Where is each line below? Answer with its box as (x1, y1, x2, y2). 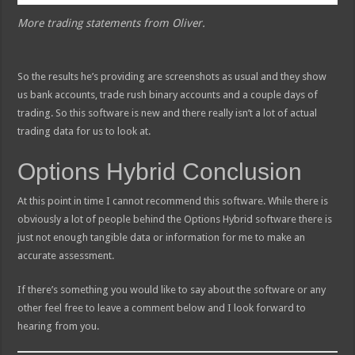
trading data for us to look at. (17, 124, 151, 137)
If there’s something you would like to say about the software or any (17, 283, 326, 296)
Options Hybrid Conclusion (17, 158, 303, 185)
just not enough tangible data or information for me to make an (17, 231, 306, 243)
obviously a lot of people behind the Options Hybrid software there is (17, 212, 333, 225)
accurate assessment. (17, 249, 115, 261)
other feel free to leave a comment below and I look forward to (17, 301, 307, 314)
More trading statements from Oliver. (17, 16, 206, 29)
